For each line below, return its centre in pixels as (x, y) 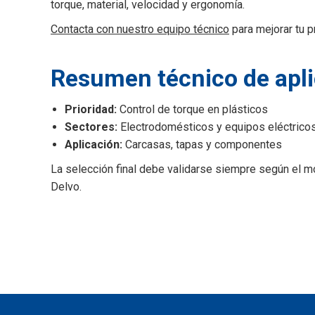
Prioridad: (91, 109)
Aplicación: (94, 144)
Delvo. (66, 187)
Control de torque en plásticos (192, 109)
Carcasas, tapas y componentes (202, 144)
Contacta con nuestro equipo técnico (140, 29)
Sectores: (91, 127)
